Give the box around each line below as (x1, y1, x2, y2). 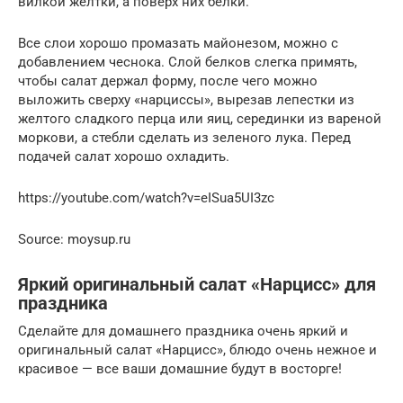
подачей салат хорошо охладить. (18, 148, 229, 165)
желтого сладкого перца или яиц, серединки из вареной (18, 110, 381, 127)
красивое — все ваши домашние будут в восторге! (18, 360, 342, 377)
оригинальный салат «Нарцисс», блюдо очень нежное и (18, 341, 377, 358)
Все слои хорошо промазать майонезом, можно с (18, 34, 338, 51)
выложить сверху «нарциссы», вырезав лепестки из (18, 91, 354, 108)
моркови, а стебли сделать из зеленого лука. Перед (18, 129, 351, 146)
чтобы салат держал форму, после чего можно (18, 72, 318, 89)
